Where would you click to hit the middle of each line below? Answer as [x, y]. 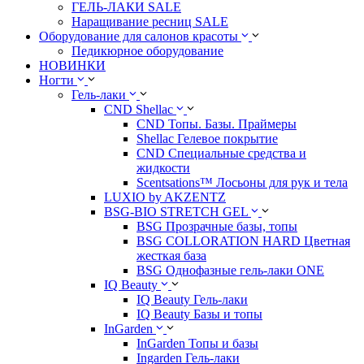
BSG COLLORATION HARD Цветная [243, 241]
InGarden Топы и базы [197, 343]
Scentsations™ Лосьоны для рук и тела [242, 182]
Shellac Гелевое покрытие [207, 139]
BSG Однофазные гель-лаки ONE [230, 270]
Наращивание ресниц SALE [150, 22]
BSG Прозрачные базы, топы [217, 226]
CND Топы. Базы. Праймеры [217, 124]
